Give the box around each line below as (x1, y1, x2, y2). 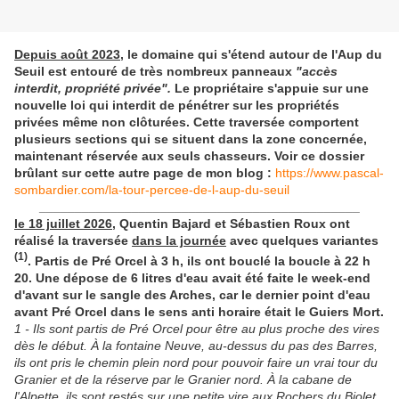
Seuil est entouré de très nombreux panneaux (14, 64, 292, 79)
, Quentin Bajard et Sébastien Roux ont (112, 216, 350, 232)
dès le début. (14, 338, 91, 353)
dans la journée (132, 233, 226, 248)
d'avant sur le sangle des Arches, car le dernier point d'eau (14, 287, 370, 302)
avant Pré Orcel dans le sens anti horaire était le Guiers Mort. (14, 304, 384, 319)
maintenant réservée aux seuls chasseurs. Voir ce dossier (14, 149, 364, 164)
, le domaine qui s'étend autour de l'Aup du (120, 47, 382, 62)
